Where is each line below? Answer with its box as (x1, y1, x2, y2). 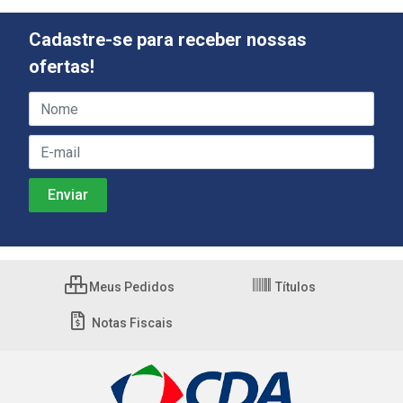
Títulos (273, 280, 316, 295)
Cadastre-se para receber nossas (29, 29, 307, 51)
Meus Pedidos (86, 280, 175, 295)
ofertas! (29, 56, 94, 78)
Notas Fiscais (88, 316, 173, 331)
